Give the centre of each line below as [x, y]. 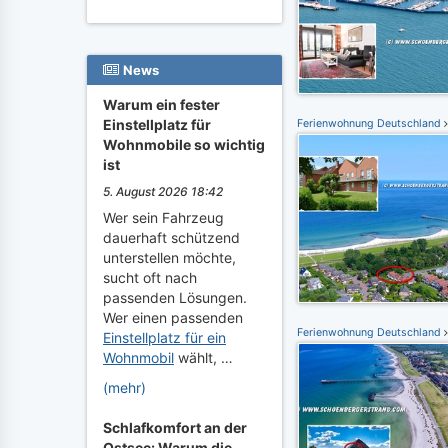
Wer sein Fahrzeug [163, 217]
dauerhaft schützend [171, 237]
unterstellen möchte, [169, 257]
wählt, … [203, 357]
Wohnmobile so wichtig [184, 144]
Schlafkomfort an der [175, 427]
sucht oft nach [150, 277]
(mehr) [124, 387]
